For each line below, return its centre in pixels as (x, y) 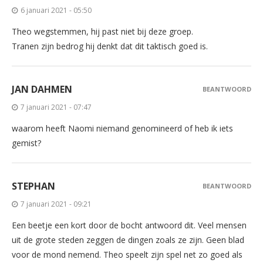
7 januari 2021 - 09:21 (56, 204)
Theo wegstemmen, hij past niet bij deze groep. (102, 32)
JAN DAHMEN (42, 90)
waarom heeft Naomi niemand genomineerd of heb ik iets (122, 129)
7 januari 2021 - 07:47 (56, 107)
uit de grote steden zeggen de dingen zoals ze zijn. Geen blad (128, 240)
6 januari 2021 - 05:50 (56, 11)
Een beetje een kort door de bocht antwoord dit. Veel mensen (129, 225)
